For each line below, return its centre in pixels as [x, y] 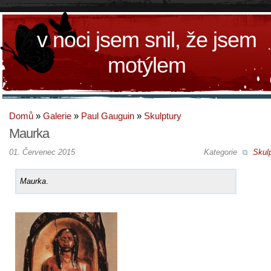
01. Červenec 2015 [42, 152]
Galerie [57, 116]
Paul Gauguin [108, 116]
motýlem [147, 65]
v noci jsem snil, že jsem [147, 40]
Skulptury [163, 116]
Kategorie [221, 152]
